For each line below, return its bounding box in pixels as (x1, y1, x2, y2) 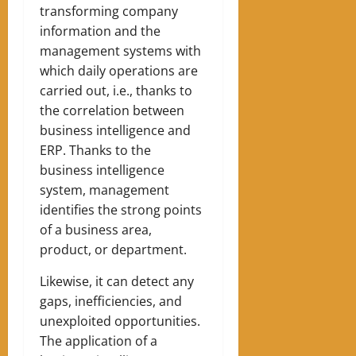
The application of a (40, 332, 157, 350)
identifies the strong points (40, 201, 202, 219)
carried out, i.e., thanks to (40, 82, 192, 100)
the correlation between (40, 102, 184, 120)
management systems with (40, 42, 201, 60)
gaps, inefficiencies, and (40, 292, 182, 311)
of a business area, (40, 221, 152, 239)
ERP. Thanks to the (40, 141, 151, 160)
